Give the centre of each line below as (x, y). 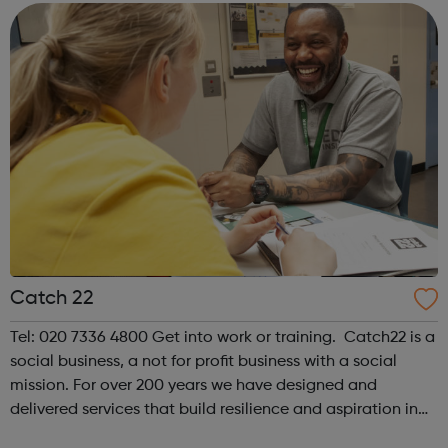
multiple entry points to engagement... (151, 11)
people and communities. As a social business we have (211, 433)
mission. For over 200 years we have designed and (193, 385)
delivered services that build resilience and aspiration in (214, 409)
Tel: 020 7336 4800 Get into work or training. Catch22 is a (177, 337)
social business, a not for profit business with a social (203, 361)
